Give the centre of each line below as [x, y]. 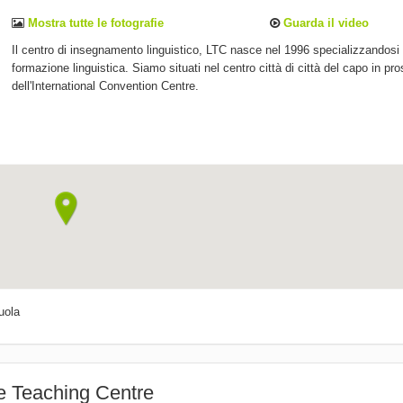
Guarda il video [325, 23]
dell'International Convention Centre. [106, 86]
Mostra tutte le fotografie [94, 23]
